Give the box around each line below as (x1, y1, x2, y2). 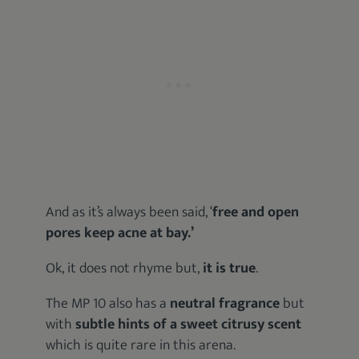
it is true (203, 256, 256, 280)
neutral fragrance (170, 292, 280, 316)
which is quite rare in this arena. (46, 333, 236, 357)
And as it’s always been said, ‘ (46, 200, 213, 224)
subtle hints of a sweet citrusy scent (75, 313, 302, 337)
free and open (212, 200, 300, 224)
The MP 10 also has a (46, 292, 171, 316)
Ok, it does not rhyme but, (46, 256, 204, 280)
